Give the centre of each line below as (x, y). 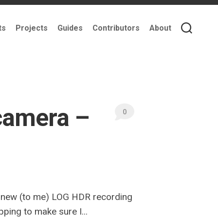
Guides (70, 28)
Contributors (116, 28)
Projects (32, 28)
